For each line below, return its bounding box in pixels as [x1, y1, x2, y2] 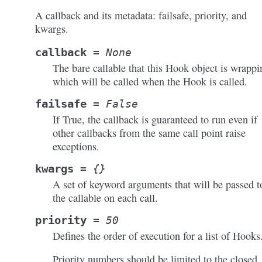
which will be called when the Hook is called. [53, 74, 247, 88]
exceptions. [53, 139, 99, 153]
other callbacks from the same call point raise [53, 126, 246, 140]
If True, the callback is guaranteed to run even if [53, 112, 257, 126]
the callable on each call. [53, 191, 158, 205]
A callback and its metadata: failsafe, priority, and [35, 8, 247, 22]
